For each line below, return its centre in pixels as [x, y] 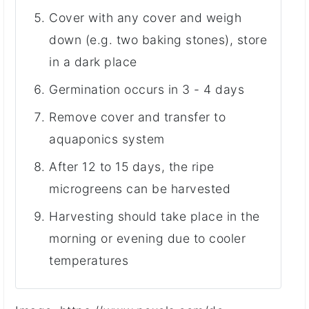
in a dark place [93, 61]
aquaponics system [107, 139]
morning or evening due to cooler [147, 238]
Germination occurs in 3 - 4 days [147, 89]
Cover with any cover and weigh [145, 17]
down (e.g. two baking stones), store [158, 39]
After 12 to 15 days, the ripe [132, 166]
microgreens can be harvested [140, 188]
